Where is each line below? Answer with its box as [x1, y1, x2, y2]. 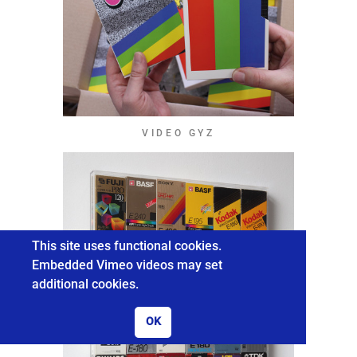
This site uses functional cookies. [32, 237, 222, 253]
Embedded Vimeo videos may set [32, 257, 222, 273]
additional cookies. [32, 276, 142, 292]
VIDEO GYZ [142, 127, 215, 139]
